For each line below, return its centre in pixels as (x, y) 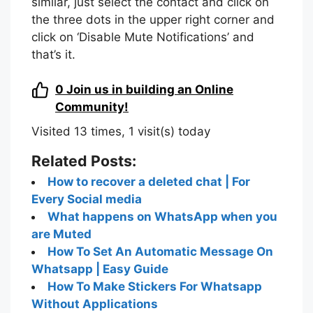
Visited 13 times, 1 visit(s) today (121, 131)
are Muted (61, 234)
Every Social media (88, 199)
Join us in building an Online (150, 89)
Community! (92, 107)
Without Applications (95, 304)
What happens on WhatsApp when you (162, 217)
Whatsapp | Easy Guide (100, 269)
